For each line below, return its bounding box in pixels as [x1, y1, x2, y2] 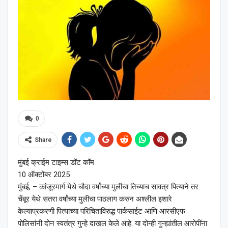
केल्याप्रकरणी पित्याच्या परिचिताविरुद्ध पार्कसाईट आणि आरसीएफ [18, 207, 185, 216]
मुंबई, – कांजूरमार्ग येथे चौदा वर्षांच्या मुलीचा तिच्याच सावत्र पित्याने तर [18, 182, 198, 192]
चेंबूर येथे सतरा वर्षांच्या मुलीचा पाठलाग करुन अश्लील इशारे [18, 194, 172, 204]
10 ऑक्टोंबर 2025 [18, 170, 70, 180]
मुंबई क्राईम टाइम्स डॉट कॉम [18, 158, 94, 167]
